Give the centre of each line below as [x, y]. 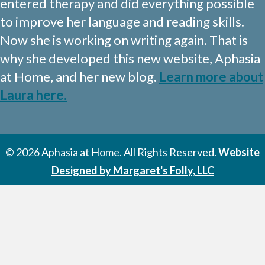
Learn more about [211, 77]
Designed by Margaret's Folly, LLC [132, 171]
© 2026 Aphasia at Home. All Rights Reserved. [112, 152]
